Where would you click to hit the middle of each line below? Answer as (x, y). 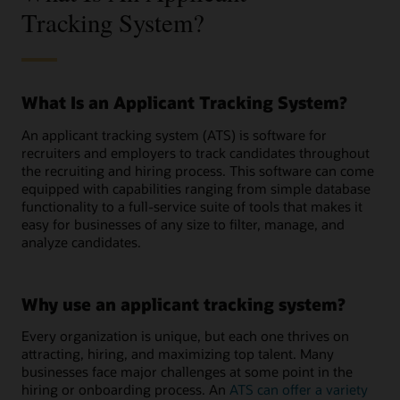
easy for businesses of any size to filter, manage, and (183, 224)
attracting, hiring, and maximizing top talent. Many (178, 354)
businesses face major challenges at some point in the (187, 372)
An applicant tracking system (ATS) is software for (174, 134)
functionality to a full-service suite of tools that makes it (192, 206)
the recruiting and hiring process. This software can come (198, 170)
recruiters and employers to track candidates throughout (196, 152)
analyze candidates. (81, 242)
